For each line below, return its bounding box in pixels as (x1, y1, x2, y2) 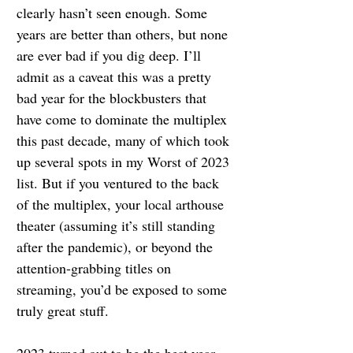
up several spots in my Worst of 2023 (17, 152, 233, 171)
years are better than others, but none (17, 24, 232, 43)
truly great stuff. (17, 301, 109, 320)
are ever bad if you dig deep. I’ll (17, 46, 205, 65)
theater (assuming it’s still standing (17, 216, 219, 235)
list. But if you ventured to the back (17, 173, 223, 192)
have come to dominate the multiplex (17, 110, 231, 128)
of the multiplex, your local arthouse (17, 195, 228, 214)
